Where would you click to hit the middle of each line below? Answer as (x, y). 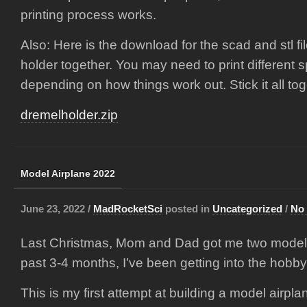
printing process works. (88, 15)
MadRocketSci (128, 209)
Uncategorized (247, 209)
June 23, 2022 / (57, 209)
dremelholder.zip (69, 115)
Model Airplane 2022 (68, 173)
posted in (187, 209)
